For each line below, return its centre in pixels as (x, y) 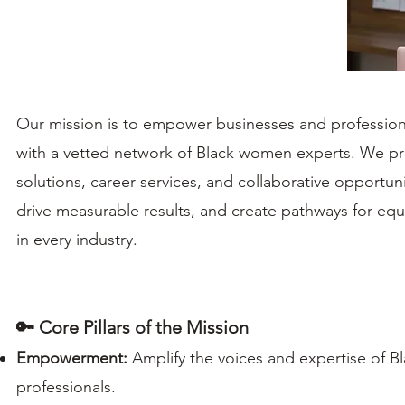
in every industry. (76, 240)
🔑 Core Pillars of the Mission (132, 328)
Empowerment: (74, 358)
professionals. (66, 387)
